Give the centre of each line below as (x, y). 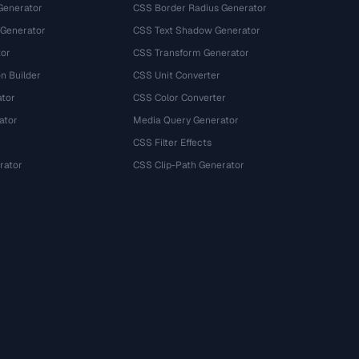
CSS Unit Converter (177, 75)
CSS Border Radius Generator (200, 8)
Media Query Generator (186, 120)
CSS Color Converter (180, 98)
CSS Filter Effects (173, 143)
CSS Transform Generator (192, 53)
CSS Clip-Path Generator (189, 165)
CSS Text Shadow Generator (197, 30)
